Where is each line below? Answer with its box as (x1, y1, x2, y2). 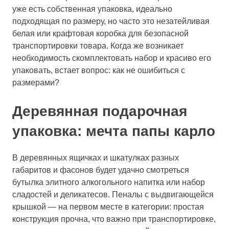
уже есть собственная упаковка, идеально (12, 4, 172, 13)
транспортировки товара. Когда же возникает (12, 41, 184, 50)
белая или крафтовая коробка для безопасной (12, 29, 189, 38)
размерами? (12, 78, 59, 87)
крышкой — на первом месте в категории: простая (12, 202, 204, 211)
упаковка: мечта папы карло (12, 123, 215, 139)
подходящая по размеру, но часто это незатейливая (12, 16, 210, 26)
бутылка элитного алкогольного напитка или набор (12, 177, 205, 187)
